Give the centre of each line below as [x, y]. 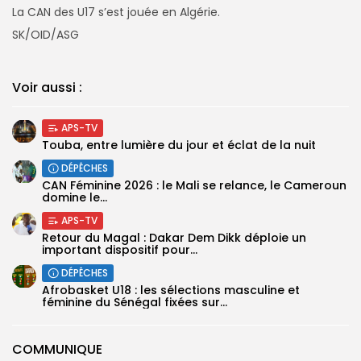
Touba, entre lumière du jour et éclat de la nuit [179, 145]
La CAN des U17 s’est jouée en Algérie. [116, 12]
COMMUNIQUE [57, 349]
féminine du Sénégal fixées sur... [135, 302]
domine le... [75, 197]
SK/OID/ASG [46, 35]
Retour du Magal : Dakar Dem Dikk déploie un [174, 238]
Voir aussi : [47, 87]
